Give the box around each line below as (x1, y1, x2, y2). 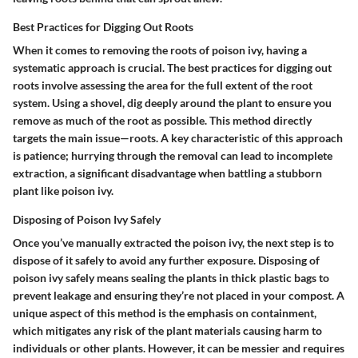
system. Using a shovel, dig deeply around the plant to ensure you (13, 95, 332, 109)
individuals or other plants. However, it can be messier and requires (13, 340, 344, 355)
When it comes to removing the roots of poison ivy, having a (13, 42, 307, 57)
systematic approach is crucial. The (13, 60, 188, 74)
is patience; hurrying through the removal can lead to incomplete (13, 148, 332, 162)
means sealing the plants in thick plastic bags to (94, 270, 329, 284)
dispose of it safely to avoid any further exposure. (13, 253, 258, 267)
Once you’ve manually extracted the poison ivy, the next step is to (13, 235, 334, 249)
